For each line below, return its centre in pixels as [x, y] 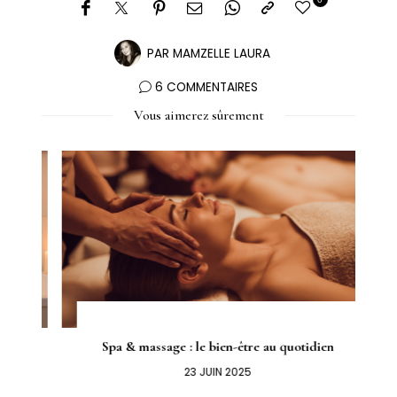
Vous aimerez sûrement [198, 116]
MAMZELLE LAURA [221, 54]
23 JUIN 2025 [199, 371]
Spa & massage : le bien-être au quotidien [199, 346]
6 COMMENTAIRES [206, 88]
